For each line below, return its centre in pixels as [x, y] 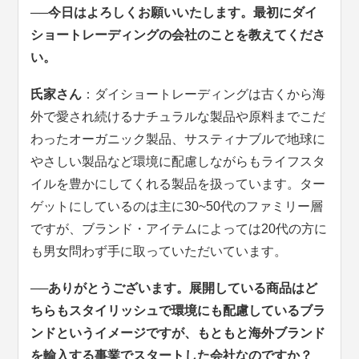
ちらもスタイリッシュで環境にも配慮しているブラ [178, 311]
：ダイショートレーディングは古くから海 [204, 95]
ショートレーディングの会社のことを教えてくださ [178, 35]
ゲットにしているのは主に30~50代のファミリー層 [177, 207]
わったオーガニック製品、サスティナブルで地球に [178, 139]
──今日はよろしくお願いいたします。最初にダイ [174, 13]
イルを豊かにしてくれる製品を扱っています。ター [178, 184]
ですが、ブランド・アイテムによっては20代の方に [179, 229]
